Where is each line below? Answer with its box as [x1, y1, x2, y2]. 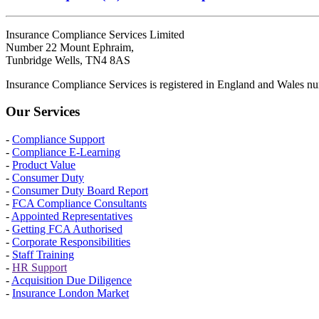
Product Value [12, 159, 75, 172]
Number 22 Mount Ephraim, [6, 41, 134, 53]
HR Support [12, 261, 67, 274]
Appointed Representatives [11, 210, 132, 223]
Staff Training [12, 249, 74, 261]
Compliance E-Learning [12, 146, 120, 159]
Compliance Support [12, 133, 105, 146]
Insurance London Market [12, 287, 129, 300]
